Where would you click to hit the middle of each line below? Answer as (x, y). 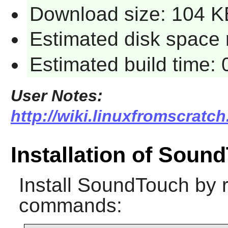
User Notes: (56, 95)
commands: (70, 205)
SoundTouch (133, 185)
